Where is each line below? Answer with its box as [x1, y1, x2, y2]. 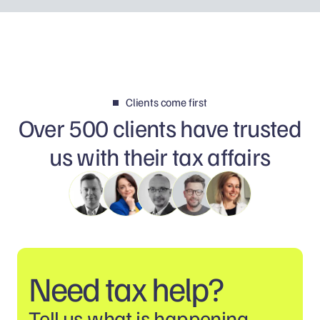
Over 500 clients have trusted [18, 111, 302, 143]
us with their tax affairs [49, 140, 271, 171]
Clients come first [125, 94, 207, 109]
